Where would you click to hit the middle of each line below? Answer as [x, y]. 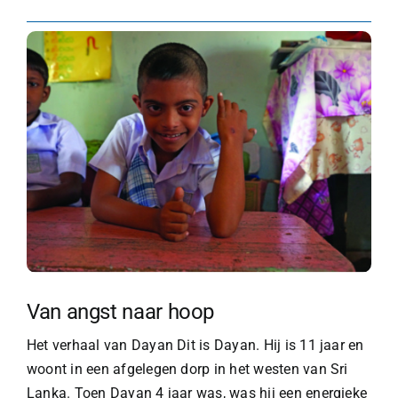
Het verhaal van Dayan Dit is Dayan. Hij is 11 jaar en [195, 345]
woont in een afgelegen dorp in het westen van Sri [187, 369]
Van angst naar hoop [120, 311]
